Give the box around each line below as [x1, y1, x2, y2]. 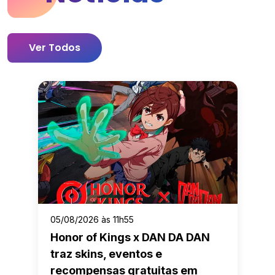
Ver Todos [29, 41, 80, 55]
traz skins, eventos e [50, 247, 162, 261]
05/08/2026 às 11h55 [50, 214, 134, 225]
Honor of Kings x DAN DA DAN [50, 231, 210, 244]
